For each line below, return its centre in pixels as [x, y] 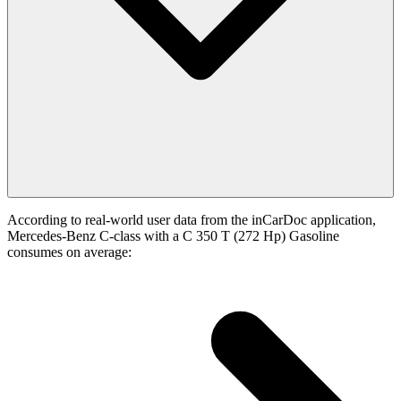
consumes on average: [69, 252]
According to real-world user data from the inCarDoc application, [192, 220]
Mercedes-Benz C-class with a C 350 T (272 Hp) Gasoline [173, 236]
